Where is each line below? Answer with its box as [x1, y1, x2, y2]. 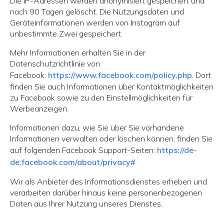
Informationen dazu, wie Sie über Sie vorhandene [10, 122, 184, 132]
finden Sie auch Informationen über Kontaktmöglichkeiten [10, 81, 213, 91]
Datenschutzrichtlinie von [10, 58, 100, 68]
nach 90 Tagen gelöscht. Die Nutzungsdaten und [10, 6, 184, 16]
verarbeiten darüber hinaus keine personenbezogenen [10, 187, 202, 197]
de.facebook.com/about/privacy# [10, 157, 135, 167]
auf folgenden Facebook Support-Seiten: [10, 145, 157, 155]
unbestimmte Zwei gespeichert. [10, 28, 122, 38]
